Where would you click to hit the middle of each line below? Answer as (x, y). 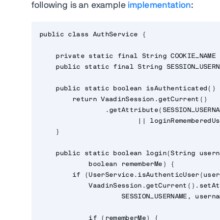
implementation (159, 6)
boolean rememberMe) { (107, 165)
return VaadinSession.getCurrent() (124, 100)
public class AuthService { (93, 35)
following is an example (80, 6)
